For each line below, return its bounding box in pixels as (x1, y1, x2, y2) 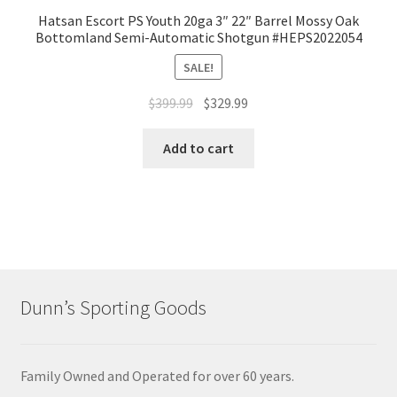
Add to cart (163, 139, 234, 158)
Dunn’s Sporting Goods (19, 295, 206, 321)
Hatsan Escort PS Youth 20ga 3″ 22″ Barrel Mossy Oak (38, 12, 359, 30)
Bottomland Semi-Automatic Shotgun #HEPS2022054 (35, 28, 362, 47)
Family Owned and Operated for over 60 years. (19, 366, 294, 385)
